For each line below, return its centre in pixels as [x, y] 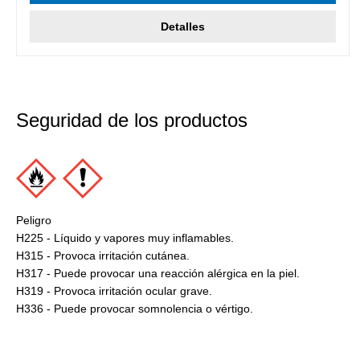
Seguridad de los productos [132, 121]
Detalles [182, 27]
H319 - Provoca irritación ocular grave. [114, 291]
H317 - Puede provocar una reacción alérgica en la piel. [158, 274]
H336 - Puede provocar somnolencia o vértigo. [135, 309]
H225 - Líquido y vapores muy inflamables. [125, 238]
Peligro [34, 221]
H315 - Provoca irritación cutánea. [103, 256]
